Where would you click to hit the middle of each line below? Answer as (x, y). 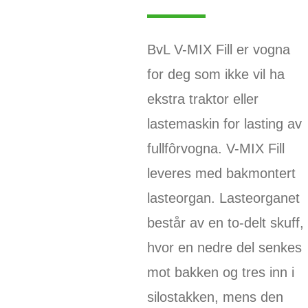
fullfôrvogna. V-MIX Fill (216, 148)
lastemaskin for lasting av (224, 123)
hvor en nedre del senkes (224, 247)
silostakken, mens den (215, 297)
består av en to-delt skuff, (225, 222)
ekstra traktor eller (202, 99)
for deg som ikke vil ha (216, 74)
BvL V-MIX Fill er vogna (218, 49)
